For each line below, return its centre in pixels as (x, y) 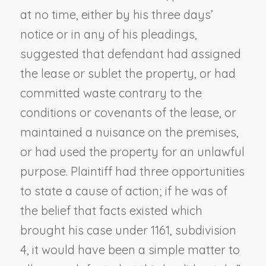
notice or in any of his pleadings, (108, 34)
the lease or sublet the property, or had (128, 73)
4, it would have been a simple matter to (130, 249)
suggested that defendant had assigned (130, 53)
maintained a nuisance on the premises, (129, 132)
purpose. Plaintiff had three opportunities (132, 171)
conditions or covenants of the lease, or (128, 112)
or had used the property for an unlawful (132, 151)
